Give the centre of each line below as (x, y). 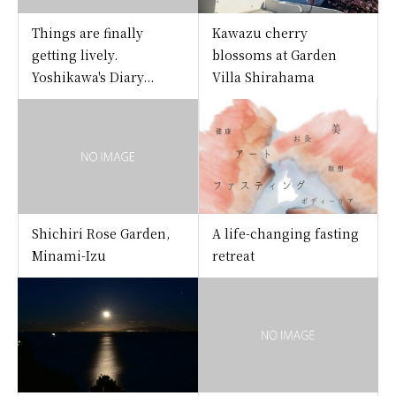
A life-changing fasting (285, 234)
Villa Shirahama (263, 77)
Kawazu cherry (259, 33)
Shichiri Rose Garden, (101, 234)
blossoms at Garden (274, 55)
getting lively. (75, 55)
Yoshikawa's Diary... (93, 77)
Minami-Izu (75, 256)
